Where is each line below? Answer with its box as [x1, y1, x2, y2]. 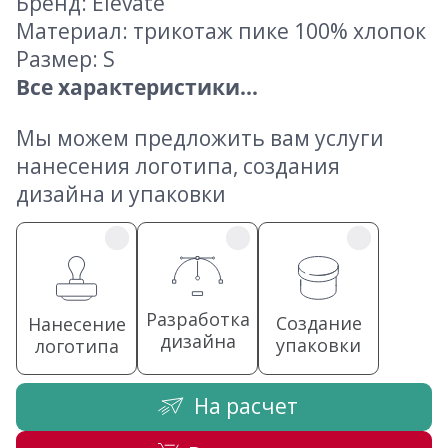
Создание [275, 311, 362, 336]
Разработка [145, 307, 250, 332]
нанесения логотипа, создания [16, 152, 340, 181]
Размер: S [16, 45, 115, 74]
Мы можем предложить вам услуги [16, 124, 384, 153]
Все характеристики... [16, 73, 258, 102]
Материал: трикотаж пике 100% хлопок [16, 17, 426, 46]
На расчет [194, 391, 298, 420]
